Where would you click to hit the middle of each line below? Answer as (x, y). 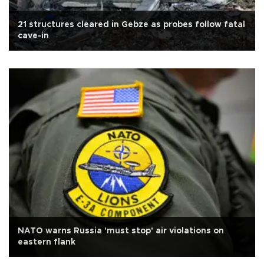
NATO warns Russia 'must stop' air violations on (121, 231)
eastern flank (47, 242)
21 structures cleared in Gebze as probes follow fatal (131, 24)
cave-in (33, 36)
